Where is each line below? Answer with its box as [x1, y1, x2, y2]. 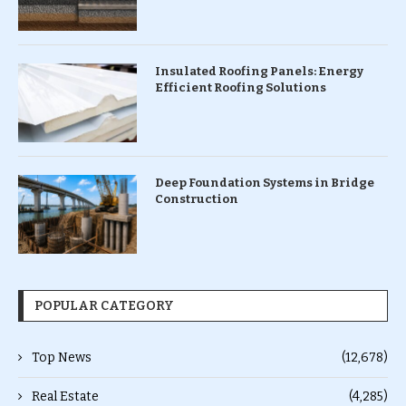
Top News [32, 349, 92, 365]
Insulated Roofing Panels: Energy [154, 63, 363, 78]
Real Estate [32, 388, 99, 404]
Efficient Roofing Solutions [154, 80, 326, 94]
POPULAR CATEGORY [34, 297, 174, 314]
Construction [154, 191, 238, 206]
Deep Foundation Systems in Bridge [154, 175, 374, 189]
